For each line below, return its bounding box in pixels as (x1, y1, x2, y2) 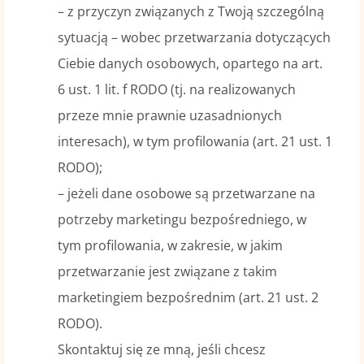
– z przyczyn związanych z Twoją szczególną (57, 2, 324, 20)
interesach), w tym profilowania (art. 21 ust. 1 (57, 132, 332, 150)
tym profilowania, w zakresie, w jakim (57, 236, 283, 254)
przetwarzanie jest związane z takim (57, 262, 277, 280)
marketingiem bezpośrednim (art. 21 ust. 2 (57, 288, 318, 306)
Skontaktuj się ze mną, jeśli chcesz (57, 340, 266, 358)
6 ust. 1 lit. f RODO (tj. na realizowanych (57, 80, 296, 98)
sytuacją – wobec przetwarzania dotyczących (57, 28, 331, 46)
